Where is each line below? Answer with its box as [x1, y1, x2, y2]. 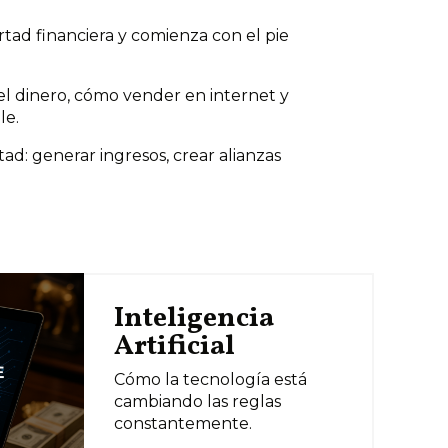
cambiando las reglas [113, 391, 281, 411]
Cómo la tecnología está [113, 369, 307, 389]
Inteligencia [113, 298, 274, 338]
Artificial [113, 326, 235, 366]
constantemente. [113, 413, 252, 433]
